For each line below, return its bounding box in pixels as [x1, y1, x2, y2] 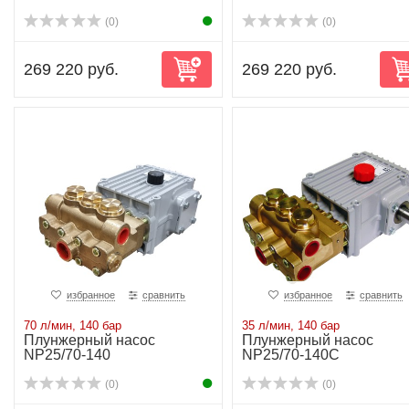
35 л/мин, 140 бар [241, 319, 340, 332]
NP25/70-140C [241, 347, 340, 362]
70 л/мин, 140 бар [24, 319, 121, 332]
